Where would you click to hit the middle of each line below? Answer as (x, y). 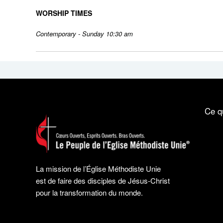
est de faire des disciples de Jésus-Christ (103, 181)
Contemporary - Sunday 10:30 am (84, 34)
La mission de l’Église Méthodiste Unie (98, 169)
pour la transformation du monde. (89, 193)
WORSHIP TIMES (64, 13)
